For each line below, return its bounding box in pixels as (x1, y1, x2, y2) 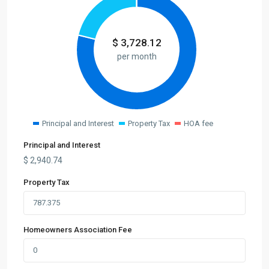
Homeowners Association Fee (23, 225, 132, 234)
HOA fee (184, 119, 213, 128)
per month (116, 51, 157, 61)
